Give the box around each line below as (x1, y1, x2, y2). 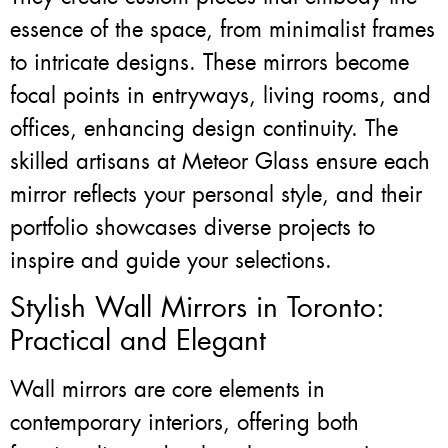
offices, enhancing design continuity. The (10, 114, 398, 144)
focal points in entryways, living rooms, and (10, 81, 431, 111)
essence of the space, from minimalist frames (10, 15, 435, 45)
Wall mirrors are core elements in (10, 375, 325, 405)
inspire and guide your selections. (10, 246, 332, 276)
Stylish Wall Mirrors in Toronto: (10, 289, 385, 327)
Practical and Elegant (10, 322, 266, 360)
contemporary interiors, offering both (10, 408, 359, 438)
